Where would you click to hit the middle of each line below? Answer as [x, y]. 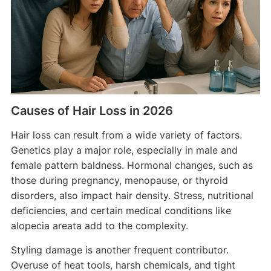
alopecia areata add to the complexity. [99, 225]
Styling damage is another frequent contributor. [119, 250]
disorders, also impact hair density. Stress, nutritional [132, 195]
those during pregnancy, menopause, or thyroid [119, 180]
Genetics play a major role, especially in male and [124, 150]
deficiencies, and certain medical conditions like [121, 210]
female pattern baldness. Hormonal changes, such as [132, 165]
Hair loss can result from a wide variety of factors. [126, 135]
